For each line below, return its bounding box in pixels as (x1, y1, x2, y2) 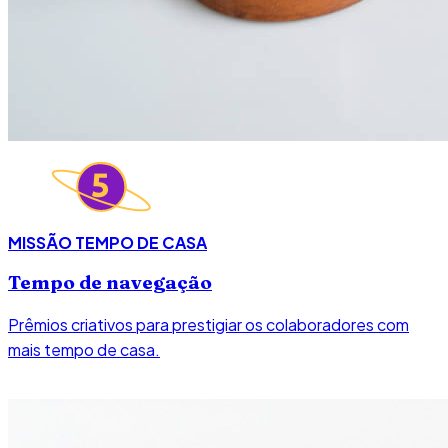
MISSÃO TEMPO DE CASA (8, 231, 207, 253)
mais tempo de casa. (8, 339, 160, 361)
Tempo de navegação (8, 270, 212, 294)
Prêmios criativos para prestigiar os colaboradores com (8, 314, 409, 336)
